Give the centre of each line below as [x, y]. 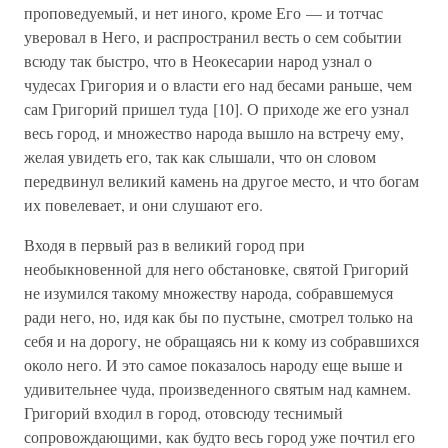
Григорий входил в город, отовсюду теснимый [183, 412]
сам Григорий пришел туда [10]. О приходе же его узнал [216, 108]
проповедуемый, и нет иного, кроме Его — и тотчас [203, 12]
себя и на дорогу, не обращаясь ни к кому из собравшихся [221, 340]
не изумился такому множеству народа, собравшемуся [208, 292]
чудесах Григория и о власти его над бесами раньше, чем [218, 84]
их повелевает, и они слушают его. [143, 204]
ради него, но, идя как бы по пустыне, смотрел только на [218, 316]
